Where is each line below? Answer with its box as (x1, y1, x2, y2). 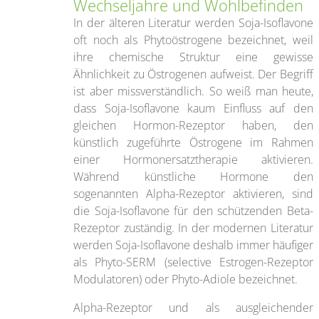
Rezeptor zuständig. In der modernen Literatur (73, 219, 313, 236)
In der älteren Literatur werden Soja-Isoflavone (73, 14, 313, 31)
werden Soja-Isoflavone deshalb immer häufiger (73, 236, 313, 253)
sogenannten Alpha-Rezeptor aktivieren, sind (73, 185, 313, 202)
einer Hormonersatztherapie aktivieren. (73, 151, 313, 167)
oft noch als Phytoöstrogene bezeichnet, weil (73, 31, 313, 48)
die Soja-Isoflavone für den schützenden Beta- (73, 202, 313, 219)
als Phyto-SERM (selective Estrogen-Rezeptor (73, 253, 313, 270)
